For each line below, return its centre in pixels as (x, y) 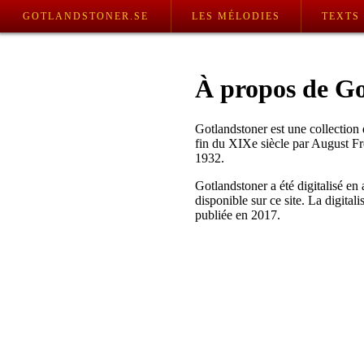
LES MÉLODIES (236, 16)
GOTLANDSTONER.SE (85, 16)
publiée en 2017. (238, 214)
